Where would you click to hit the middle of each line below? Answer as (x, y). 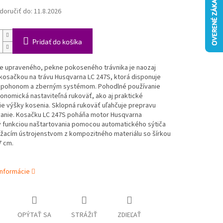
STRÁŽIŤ (84, 215)
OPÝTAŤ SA (34, 215)
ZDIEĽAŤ (129, 215)
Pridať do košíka (57, 42)
